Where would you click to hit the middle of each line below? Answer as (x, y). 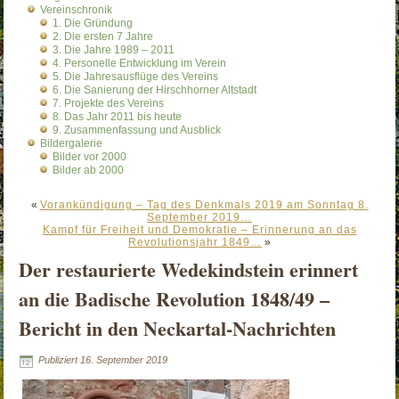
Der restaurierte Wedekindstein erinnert (189, 270)
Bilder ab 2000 (89, 171)
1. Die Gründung (93, 24)
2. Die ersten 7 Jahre (103, 37)
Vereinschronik (77, 10)
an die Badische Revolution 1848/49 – (175, 299)
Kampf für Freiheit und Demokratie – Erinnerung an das (199, 230)
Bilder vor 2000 (90, 157)
